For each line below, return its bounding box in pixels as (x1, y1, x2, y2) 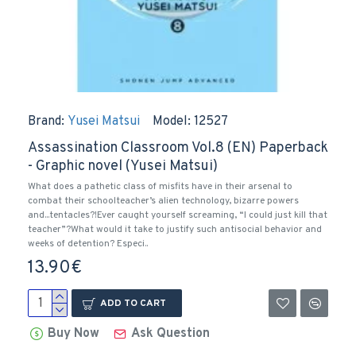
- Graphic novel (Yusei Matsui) (28, 157, 218, 176)
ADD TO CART (99, 296, 166, 310)
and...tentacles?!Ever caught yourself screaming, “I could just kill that (28, 209, 327, 222)
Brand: (28, 114, 64, 130)
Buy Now (48, 326, 100, 342)
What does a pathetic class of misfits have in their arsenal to (28, 180, 292, 193)
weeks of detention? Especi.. (28, 238, 148, 250)
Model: (153, 114, 191, 130)
